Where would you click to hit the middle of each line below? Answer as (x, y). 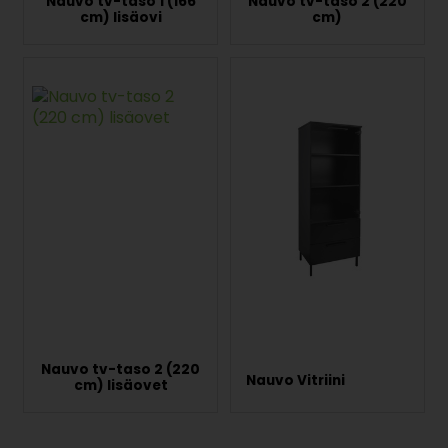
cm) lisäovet (120, 386)
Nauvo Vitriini (295, 380)
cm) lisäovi (120, 18)
